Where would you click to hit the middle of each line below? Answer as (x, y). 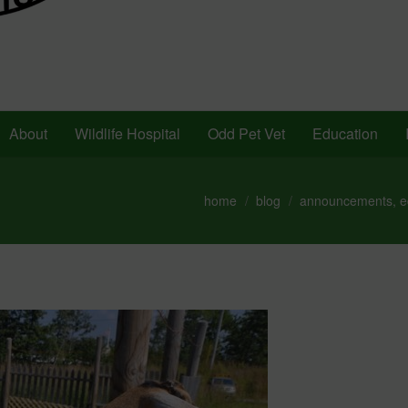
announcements (346, 200)
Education (345, 133)
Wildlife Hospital (127, 133)
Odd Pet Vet (246, 133)
